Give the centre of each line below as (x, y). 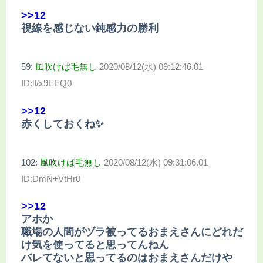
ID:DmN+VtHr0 (51, 178)
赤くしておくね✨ (63, 124)
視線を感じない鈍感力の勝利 (90, 28)
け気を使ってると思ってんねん (95, 245)
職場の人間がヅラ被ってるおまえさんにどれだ (132, 232)
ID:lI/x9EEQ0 (46, 83)
